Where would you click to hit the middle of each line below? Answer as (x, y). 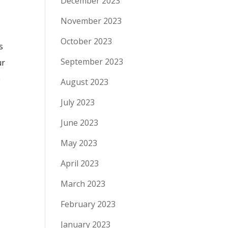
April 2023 (80, 163)
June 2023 (80, 123)
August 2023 (85, 82)
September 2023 (92, 62)
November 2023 (91, 21)
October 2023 (87, 41)
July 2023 (78, 102)
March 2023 (83, 184)
